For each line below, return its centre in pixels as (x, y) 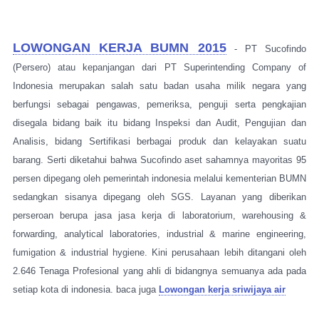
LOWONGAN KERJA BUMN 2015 (120, 48)
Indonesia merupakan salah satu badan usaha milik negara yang (159, 86)
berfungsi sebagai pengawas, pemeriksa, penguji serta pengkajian (159, 104)
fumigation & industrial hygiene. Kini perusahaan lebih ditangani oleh (159, 252)
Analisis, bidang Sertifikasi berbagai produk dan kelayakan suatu (159, 141)
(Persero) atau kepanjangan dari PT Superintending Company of (159, 67)
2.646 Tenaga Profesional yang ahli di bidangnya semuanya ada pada (159, 271)
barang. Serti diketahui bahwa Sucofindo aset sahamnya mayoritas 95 (159, 160)
